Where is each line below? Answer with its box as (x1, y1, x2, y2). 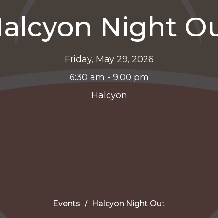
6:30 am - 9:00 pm (69, 72, 149, 83)
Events (53, 199, 80, 208)
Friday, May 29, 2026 (64, 54, 154, 65)
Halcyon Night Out (92, 199, 165, 208)
